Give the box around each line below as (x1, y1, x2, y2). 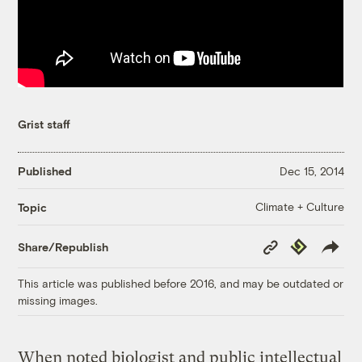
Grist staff (18, 117, 71, 132)
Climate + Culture (255, 200, 344, 214)
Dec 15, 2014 (279, 163, 344, 178)
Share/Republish (18, 239, 109, 254)
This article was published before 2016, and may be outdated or (18, 276, 344, 291)
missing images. (18, 293, 99, 308)
